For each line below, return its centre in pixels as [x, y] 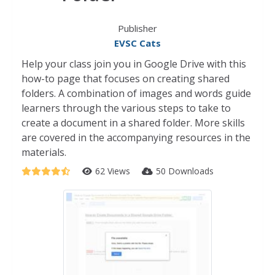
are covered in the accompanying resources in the [136, 137]
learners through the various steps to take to [126, 108]
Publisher [137, 28]
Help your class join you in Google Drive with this [134, 64]
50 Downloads [185, 171]
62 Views [114, 171]
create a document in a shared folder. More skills [133, 123]
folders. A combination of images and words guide [136, 93]
